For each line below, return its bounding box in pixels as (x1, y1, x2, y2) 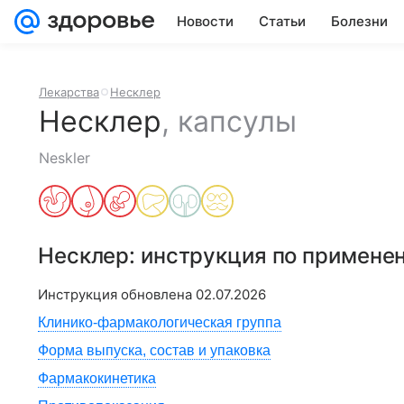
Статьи (259, 13, 306, 30)
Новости (177, 13, 234, 30)
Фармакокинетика (38, 371, 156, 386)
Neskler (39, 149, 90, 167)
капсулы (178, 104, 297, 139)
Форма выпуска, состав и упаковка (38, 343, 271, 358)
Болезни (331, 13, 388, 30)
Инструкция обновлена (38, 286, 196, 303)
